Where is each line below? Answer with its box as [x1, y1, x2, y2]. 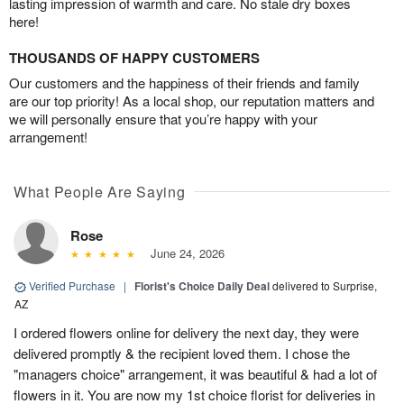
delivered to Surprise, [272, 278, 377, 294]
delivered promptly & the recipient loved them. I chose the [14, 344, 350, 363]
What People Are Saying [14, 181, 186, 203]
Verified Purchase [26, 278, 118, 294]
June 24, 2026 [142, 244, 225, 262]
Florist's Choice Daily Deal [134, 278, 270, 295]
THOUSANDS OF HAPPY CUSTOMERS [9, 48, 260, 69]
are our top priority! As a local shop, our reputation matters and [9, 91, 374, 111]
